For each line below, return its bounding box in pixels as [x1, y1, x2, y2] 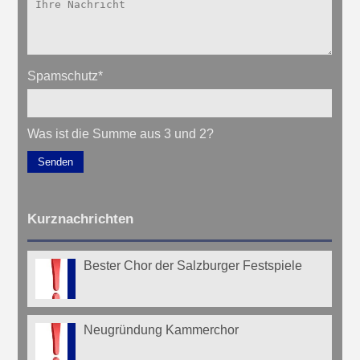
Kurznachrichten [27, 211, 134, 227]
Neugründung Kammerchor [84, 322, 239, 337]
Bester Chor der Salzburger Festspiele [84, 258, 303, 272]
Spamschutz [27, 68, 99, 83]
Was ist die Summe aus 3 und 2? [27, 126, 215, 141]
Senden [38, 155, 74, 168]
